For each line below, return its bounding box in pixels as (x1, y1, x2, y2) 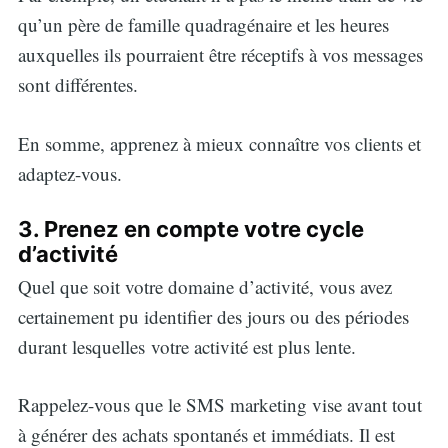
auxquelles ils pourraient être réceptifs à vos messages (17, 42, 423, 68)
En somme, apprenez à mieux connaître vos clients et (17, 130, 421, 156)
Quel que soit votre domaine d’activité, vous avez (17, 273, 392, 299)
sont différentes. (17, 72, 138, 98)
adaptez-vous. (17, 160, 122, 186)
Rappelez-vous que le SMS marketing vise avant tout (17, 392, 422, 418)
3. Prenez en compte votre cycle (17, 216, 364, 243)
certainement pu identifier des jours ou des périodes (17, 303, 409, 329)
